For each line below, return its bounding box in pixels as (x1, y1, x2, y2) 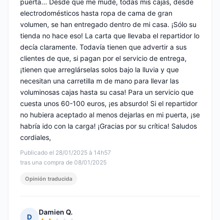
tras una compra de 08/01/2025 (20, 159, 107, 166)
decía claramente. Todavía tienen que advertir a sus (20, 43, 187, 52)
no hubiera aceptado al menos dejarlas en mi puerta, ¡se (20, 110, 200, 119)
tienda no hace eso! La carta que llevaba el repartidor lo (20, 31, 199, 40)
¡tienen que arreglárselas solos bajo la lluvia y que (20, 65, 179, 74)
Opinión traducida (25, 175, 72, 183)
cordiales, (20, 133, 51, 142)
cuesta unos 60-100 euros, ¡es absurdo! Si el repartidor (20, 99, 197, 108)
